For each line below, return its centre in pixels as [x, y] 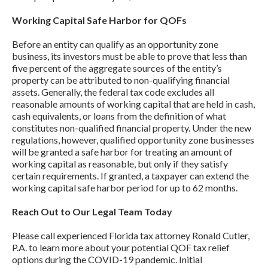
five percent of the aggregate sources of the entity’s [117, 68]
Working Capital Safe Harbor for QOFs [99, 20]
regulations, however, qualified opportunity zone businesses [133, 139]
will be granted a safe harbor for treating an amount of [122, 151]
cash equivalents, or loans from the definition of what [119, 115]
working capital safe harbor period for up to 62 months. [125, 187]
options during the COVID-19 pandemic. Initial [107, 259]
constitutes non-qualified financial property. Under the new [132, 127]
